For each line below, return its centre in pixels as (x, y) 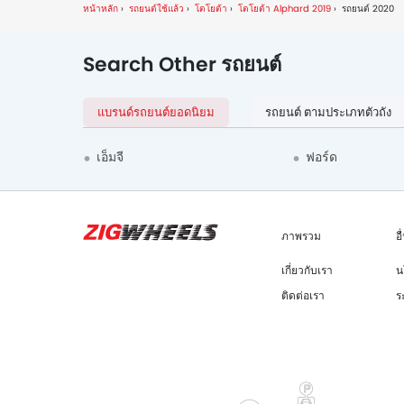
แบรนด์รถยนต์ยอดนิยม (156, 113)
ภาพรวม (301, 236)
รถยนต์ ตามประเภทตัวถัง (328, 113)
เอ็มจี (110, 157)
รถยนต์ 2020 (368, 9)
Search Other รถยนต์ (182, 65)
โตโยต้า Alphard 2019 (285, 9)
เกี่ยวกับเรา (307, 271)
